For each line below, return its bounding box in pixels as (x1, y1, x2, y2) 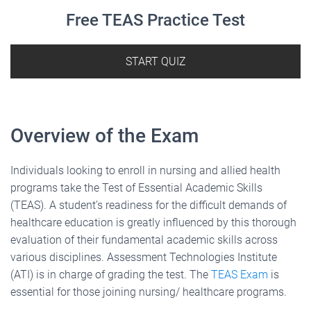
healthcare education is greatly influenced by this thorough (10, 215, 296, 229)
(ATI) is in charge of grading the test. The (10, 267, 211, 281)
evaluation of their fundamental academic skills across (10, 233, 278, 246)
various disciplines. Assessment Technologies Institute (10, 250, 277, 264)
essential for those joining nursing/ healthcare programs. (10, 285, 287, 299)
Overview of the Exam (10, 124, 199, 147)
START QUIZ (125, 54, 186, 68)
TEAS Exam (211, 267, 268, 281)
